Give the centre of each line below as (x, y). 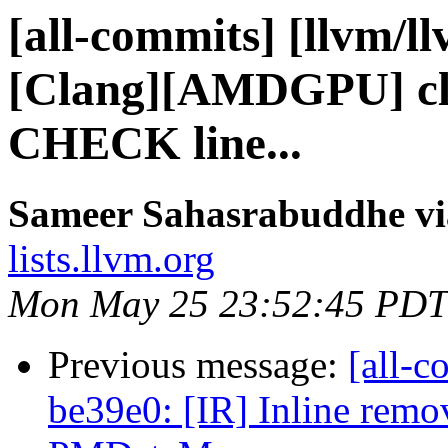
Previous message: (198, 365)
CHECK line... (155, 143)
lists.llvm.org (111, 259)
